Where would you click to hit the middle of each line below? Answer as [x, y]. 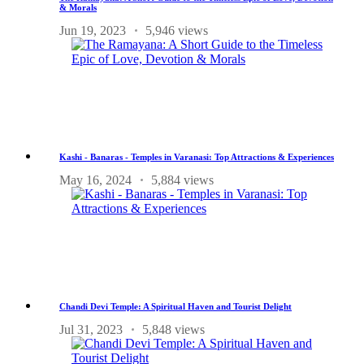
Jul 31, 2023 [91, 329]
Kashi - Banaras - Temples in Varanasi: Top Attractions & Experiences [197, 156]
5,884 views [182, 180]
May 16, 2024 [95, 180]
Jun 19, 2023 [93, 30]
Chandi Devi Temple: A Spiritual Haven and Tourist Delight [175, 306]
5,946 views [177, 30]
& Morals [78, 7]
